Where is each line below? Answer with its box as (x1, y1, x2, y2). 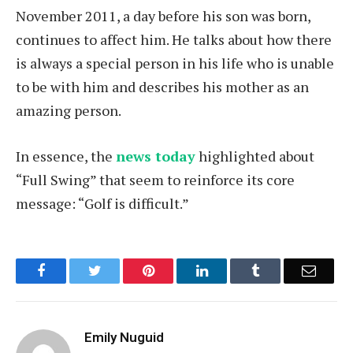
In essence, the (16, 146, 116, 165)
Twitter (100, 262, 142, 277)
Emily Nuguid (84, 329, 164, 345)
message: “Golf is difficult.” (16, 193, 189, 213)
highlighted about (195, 146, 314, 165)
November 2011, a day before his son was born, (16, 6, 310, 26)
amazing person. (16, 101, 121, 121)
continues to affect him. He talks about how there (16, 30, 332, 50)
